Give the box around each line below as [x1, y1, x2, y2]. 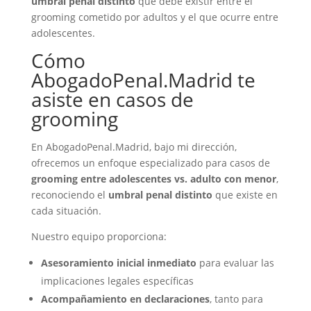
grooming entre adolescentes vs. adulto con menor [31, 172, 276, 185]
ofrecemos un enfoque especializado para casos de [31, 156, 270, 169]
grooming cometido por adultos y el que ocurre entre [31, 10, 278, 24]
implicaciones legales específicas [40, 274, 194, 287]
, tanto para [209, 292, 263, 305]
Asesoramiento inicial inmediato [40, 256, 196, 269]
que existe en [212, 188, 278, 201]
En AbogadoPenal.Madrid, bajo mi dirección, [31, 140, 237, 153]
